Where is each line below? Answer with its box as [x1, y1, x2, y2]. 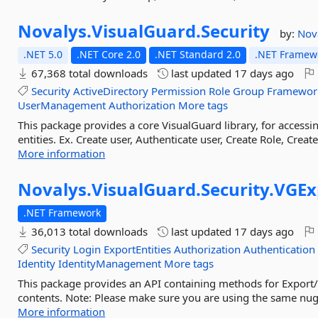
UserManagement [18, 98, 106, 112]
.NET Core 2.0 [77, 48, 141, 61]
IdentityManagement [58, 256, 162, 270]
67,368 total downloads [28, 66, 148, 80]
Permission [151, 84, 207, 98]
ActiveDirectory [73, 84, 149, 98]
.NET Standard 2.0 [155, 48, 241, 61]
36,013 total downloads [28, 224, 148, 238]
